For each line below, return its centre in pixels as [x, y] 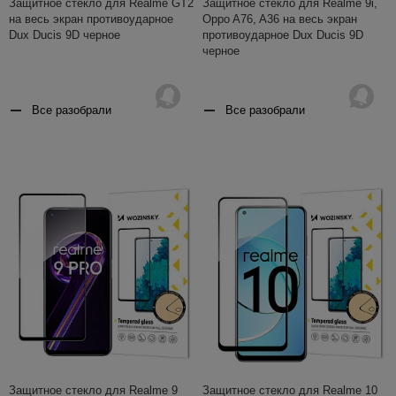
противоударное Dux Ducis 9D [283, 34]
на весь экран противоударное [91, 19]
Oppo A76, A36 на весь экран [280, 19]
